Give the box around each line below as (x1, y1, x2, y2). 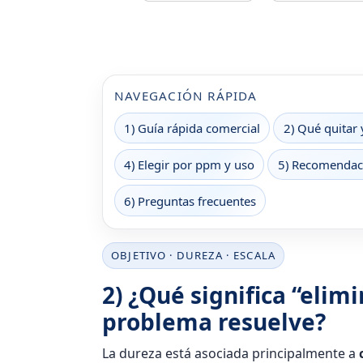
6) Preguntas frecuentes (124, 192, 257, 209)
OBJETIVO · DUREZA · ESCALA (111, 248, 275, 263)
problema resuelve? (102, 306, 326, 338)
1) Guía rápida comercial (124, 120, 261, 137)
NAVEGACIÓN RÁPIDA (114, 87, 258, 104)
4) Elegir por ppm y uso (124, 156, 255, 173)
